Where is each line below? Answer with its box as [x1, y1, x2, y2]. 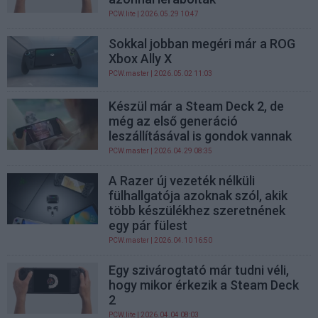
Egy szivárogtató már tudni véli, [109, 262, 290, 278]
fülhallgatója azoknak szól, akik [109, 187, 288, 203]
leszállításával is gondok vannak [109, 128, 292, 143]
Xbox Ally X [109, 50, 172, 66]
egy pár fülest [109, 217, 188, 233]
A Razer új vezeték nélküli [109, 172, 256, 188]
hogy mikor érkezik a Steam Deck [109, 277, 300, 292]
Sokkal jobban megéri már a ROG [109, 35, 296, 51]
